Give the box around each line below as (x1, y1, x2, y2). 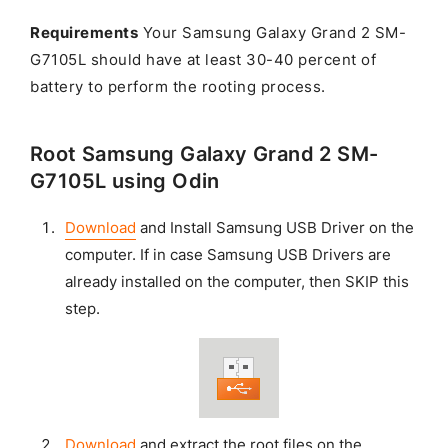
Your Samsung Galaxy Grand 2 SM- (138, 24, 406, 43)
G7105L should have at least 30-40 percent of (30, 51, 376, 70)
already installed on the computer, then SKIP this (64, 273, 409, 292)
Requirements (30, 24, 138, 43)
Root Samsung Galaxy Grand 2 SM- (30, 142, 379, 167)
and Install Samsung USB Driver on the (135, 219, 414, 238)
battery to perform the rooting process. (30, 78, 326, 97)
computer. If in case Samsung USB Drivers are (64, 246, 391, 265)
